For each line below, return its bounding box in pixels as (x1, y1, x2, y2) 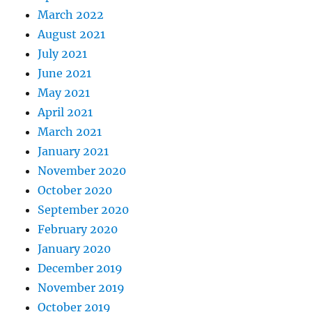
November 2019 (38, 281, 125, 295)
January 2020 (38, 242, 111, 256)
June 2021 (38, 66, 92, 81)
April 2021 (38, 105, 93, 120)
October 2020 (38, 183, 113, 198)
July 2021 (38, 47, 88, 61)
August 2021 (38, 27, 106, 42)
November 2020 (38, 164, 127, 178)
